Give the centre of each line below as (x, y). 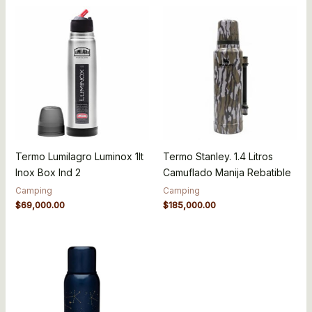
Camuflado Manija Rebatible (227, 172)
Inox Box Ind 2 (48, 172)
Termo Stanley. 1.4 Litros (218, 156)
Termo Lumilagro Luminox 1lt (79, 156)
